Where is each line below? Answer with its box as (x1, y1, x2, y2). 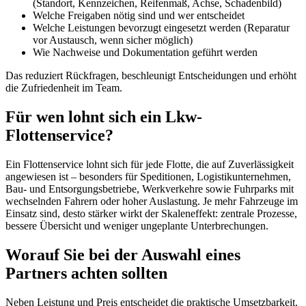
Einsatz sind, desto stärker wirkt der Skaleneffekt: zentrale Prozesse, (5, 207, 297, 219)
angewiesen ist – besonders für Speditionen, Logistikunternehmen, (5, 170, 291, 182)
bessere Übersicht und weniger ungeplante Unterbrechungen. (5, 219, 268, 232)
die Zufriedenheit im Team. (5, 81, 122, 94)
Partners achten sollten (5, 264, 167, 282)
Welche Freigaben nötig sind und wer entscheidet (33, 9, 245, 21)
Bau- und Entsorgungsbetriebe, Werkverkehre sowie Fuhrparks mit (5, 182, 294, 195)
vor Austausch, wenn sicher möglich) (33, 33, 193, 46)
